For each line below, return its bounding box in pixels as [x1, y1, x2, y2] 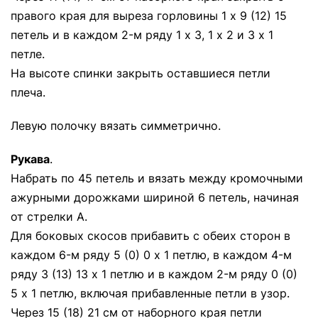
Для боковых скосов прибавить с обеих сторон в [11, 229, 290, 243]
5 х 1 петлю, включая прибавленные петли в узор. [11, 286, 290, 300]
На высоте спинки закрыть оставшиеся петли [11, 66, 270, 80]
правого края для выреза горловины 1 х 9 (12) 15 [11, 9, 287, 23]
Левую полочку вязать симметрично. [11, 119, 221, 133]
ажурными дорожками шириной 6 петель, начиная [11, 190, 299, 204]
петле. [11, 47, 45, 61]
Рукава [11, 152, 50, 166]
